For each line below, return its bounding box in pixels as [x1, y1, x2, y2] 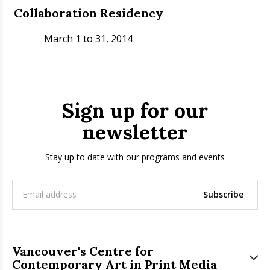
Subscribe [202, 188, 243, 200]
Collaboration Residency [13, 5, 163, 20]
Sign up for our [62, 97, 208, 123]
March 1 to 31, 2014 [44, 31, 133, 45]
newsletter [83, 119, 187, 145]
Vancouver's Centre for [12, 243, 154, 259]
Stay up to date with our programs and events [45, 151, 225, 163]
